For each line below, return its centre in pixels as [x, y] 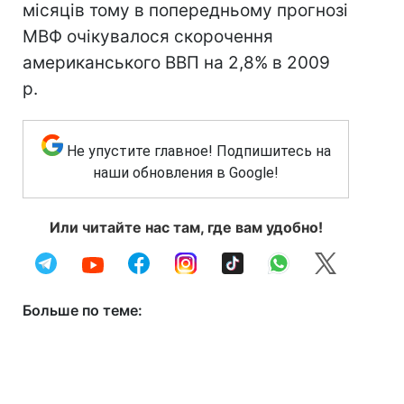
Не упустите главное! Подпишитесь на [198, 151]
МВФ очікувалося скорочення [148, 37]
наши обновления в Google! [186, 173]
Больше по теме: [83, 310]
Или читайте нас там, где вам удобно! [186, 227]
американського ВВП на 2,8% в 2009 [176, 63]
